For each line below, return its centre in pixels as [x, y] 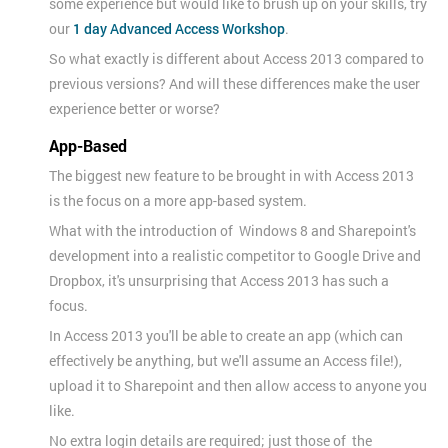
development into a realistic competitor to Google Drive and [235, 255]
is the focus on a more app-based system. [178, 200]
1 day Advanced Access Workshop [179, 28]
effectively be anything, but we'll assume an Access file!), [225, 360]
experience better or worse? [134, 108]
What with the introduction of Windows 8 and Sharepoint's [232, 230]
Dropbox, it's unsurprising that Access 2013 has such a [219, 280]
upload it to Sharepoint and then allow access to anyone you [238, 385]
